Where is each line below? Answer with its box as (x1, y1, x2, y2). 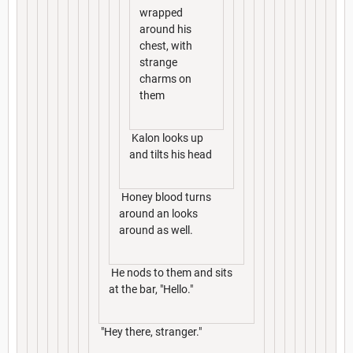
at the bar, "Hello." (109, 282, 193, 295)
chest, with (139, 39, 192, 52)
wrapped (139, 6, 183, 19)
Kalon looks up (129, 131, 203, 144)
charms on (139, 72, 191, 85)
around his (139, 22, 191, 35)
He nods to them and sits (109, 266, 232, 279)
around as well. (119, 223, 193, 236)
